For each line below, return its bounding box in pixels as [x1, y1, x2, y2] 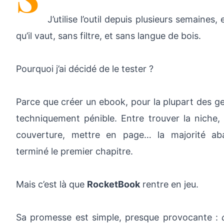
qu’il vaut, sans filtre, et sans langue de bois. [16, 30, 201, 41]
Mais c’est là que [16, 179, 87, 189]
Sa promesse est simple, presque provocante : [16, 212, 222, 222]
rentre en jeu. [140, 179, 198, 189]
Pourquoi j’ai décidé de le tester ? [16, 63, 153, 74]
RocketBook [87, 179, 140, 189]
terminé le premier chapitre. [16, 146, 133, 156]
